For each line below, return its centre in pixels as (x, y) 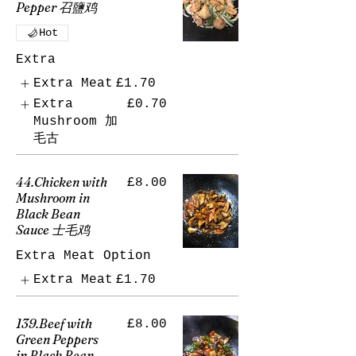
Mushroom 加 (76, 122)
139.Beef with (54, 323)
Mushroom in (53, 198)
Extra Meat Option (83, 256)
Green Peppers (57, 339)
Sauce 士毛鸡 (53, 230)
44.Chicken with (62, 182)
